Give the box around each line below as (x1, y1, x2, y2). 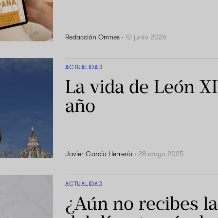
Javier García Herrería (65, 150, 133, 158)
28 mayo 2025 (138, 150, 184, 158)
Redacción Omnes (65, 33, 120, 41)
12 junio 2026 (126, 33, 167, 41)
